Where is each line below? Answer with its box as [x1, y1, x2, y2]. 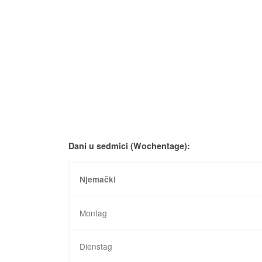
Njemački [80, 173, 116, 185]
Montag [80, 206, 108, 219]
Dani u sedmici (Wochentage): [68, 139, 190, 151]
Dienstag [80, 240, 113, 252]
